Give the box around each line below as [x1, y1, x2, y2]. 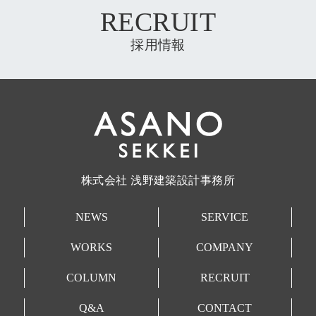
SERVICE [201, 211, 249, 224]
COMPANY [196, 241, 254, 254]
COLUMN [66, 272, 117, 284]
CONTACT [197, 302, 253, 315]
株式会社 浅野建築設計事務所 [80, 174, 236, 187]
